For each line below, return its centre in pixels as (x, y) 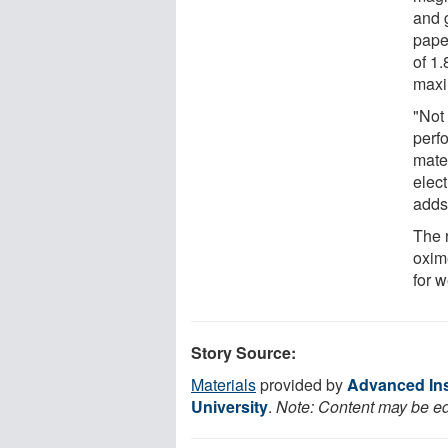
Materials (223, 384)
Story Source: (243, 352)
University (229, 406)
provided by (301, 384)
